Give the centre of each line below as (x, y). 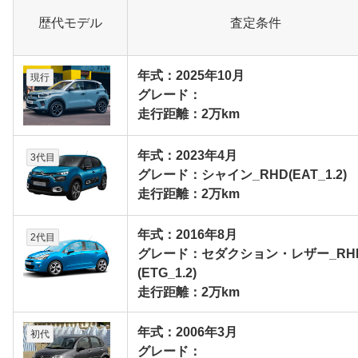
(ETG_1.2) (167, 273)
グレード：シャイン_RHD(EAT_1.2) (242, 175)
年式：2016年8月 (187, 235)
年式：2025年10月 (191, 76)
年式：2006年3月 (187, 332)
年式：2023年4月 (187, 156)
